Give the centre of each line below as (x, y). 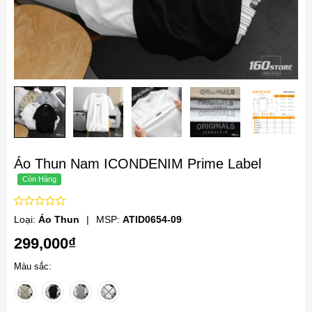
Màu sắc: (33, 266)
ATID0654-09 (152, 219)
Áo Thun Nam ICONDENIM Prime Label (138, 164)
